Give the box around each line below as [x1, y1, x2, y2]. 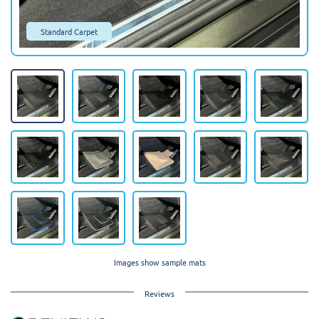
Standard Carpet [41, 25, 98, 37]
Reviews [145, 287, 174, 299]
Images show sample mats [113, 256, 206, 268]
